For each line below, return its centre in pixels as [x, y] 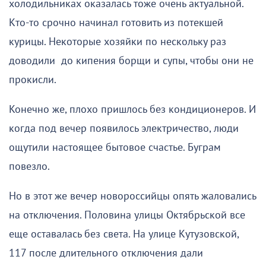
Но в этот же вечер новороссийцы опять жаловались [132, 196]
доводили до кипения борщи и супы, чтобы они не [131, 61]
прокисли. [33, 80]
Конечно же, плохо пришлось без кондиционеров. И [132, 109]
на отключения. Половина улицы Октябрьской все [127, 215]
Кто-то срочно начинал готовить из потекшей [116, 23]
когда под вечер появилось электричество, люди [124, 128]
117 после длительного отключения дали [106, 253]
